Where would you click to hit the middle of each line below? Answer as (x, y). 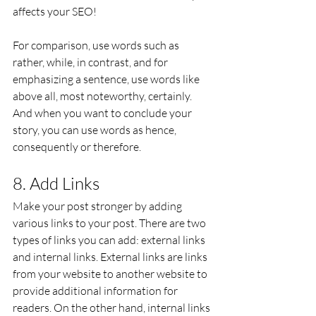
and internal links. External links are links (111, 257)
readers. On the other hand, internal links (113, 308)
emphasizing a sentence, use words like (107, 79)
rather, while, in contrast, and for (91, 62)
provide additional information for (96, 291)
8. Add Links (56, 183)
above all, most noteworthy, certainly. (103, 96)
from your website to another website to (111, 274)
